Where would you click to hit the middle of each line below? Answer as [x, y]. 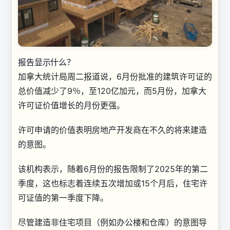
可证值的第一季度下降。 [63, 197]
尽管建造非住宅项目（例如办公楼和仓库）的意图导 [112, 222]
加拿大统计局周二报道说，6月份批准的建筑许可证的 [115, 76]
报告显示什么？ [46, 62]
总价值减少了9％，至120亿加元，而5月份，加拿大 [112, 91]
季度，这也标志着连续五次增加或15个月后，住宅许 [113, 183]
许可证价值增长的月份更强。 [71, 105]
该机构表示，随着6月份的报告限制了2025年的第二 [113, 169]
